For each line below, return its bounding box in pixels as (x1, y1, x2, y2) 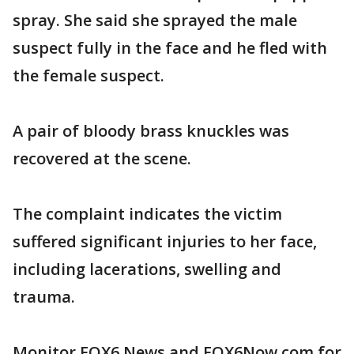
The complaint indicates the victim (13, 202, 282, 224)
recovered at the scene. (13, 147, 191, 169)
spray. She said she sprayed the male (13, 9, 297, 31)
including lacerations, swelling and (13, 258, 281, 280)
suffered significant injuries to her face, (13, 230, 317, 252)
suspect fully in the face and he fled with (13, 36, 327, 58)
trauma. (13, 285, 75, 307)
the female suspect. (13, 64, 164, 86)
